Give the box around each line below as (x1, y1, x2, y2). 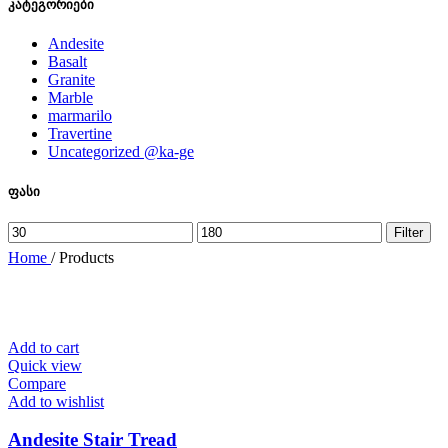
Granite (48, 71, 95, 89)
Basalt (48, 53, 87, 71)
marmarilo (48, 107, 112, 125)
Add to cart (8, 338, 79, 356)
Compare (8, 374, 66, 392)
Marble (48, 89, 93, 107)
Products (59, 248, 114, 266)
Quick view (8, 356, 82, 374)
